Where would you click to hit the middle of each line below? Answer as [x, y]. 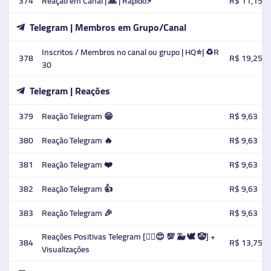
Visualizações [66, 249]
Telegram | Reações [70, 90]
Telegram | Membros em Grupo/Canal [108, 27]
